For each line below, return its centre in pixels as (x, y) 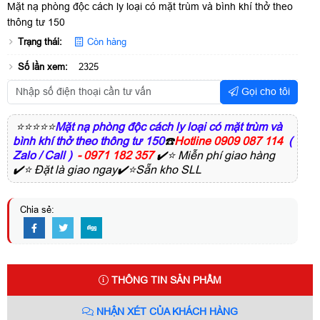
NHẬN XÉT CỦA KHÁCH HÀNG (166, 311)
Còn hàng (106, 42)
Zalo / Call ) (44, 155)
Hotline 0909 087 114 (229, 141)
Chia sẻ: (37, 209)
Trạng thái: (40, 42)
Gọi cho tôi (264, 92)
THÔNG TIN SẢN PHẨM (165, 280)
